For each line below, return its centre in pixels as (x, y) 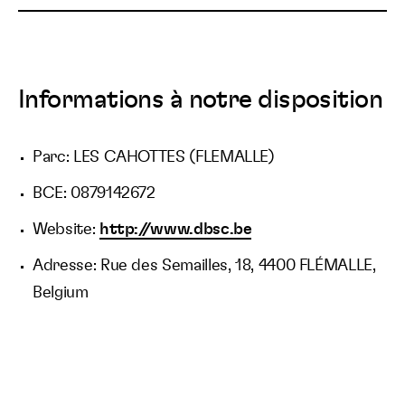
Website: (66, 230)
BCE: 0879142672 (94, 193)
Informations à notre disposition (201, 100)
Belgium (61, 293)
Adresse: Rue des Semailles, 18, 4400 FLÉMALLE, (204, 266)
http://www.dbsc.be (175, 230)
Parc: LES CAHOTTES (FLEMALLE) (154, 157)
